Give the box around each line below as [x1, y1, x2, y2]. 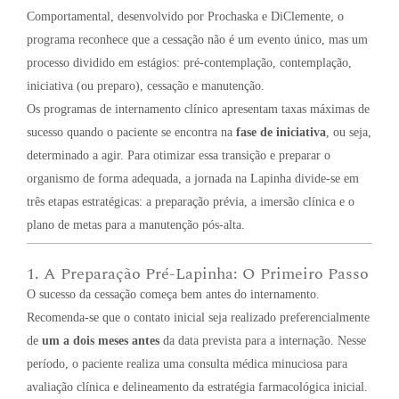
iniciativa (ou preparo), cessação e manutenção [27, 78, 261, 93]
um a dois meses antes [42, 333, 159, 347]
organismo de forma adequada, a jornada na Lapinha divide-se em [27, 171, 359, 185]
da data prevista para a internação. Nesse [159, 333, 366, 347]
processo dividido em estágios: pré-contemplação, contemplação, [27, 55, 352, 69]
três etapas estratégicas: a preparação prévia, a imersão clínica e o [27, 194, 354, 208]
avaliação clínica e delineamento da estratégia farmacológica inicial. [27, 379, 368, 394]
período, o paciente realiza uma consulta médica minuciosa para [27, 356, 347, 370]
